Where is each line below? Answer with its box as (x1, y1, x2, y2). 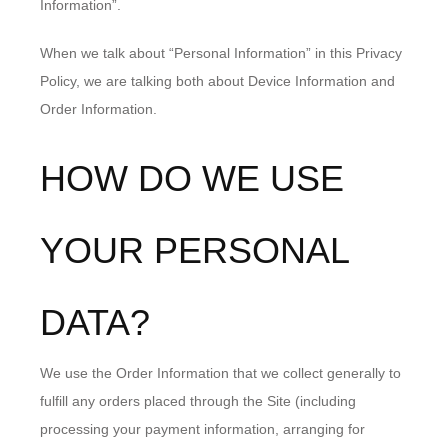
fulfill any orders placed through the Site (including (40, 393, 356, 409)
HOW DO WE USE (40, 158, 344, 199)
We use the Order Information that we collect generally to (40, 365, 401, 381)
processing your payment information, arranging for (40, 421, 365, 437)
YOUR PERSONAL (40, 230, 349, 271)
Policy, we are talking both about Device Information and (40, 73, 395, 89)
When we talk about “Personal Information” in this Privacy (40, 45, 402, 61)
